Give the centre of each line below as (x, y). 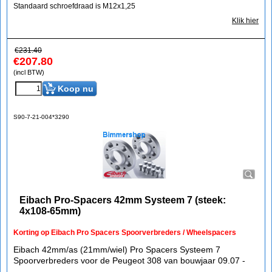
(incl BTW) (29, 72)
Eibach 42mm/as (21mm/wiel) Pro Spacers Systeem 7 (117, 250)
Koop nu (76, 89)
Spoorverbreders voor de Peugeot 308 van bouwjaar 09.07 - (129, 260)
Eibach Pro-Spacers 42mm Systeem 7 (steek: (123, 200)
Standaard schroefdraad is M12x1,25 (74, 6)
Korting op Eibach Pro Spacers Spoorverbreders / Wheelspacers (125, 233)
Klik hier (245, 21)
